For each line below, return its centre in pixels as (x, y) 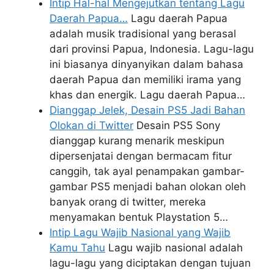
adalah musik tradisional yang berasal (143, 34)
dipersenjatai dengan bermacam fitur (141, 156)
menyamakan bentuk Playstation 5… (139, 217)
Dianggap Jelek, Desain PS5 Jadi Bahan (147, 110)
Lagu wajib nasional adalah (174, 248)
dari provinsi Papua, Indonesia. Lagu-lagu (152, 49)
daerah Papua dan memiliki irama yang (145, 80)
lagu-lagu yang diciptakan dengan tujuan (150, 263)
